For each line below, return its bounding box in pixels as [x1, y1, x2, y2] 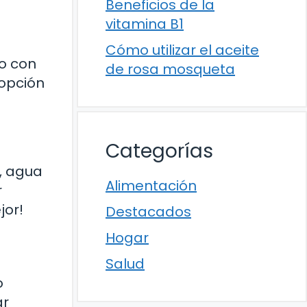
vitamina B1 [106, 14, 184, 34]
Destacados [106, 201, 191, 221]
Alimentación [106, 175, 197, 195]
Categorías [106, 137, 213, 164]
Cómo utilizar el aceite [106, 40, 259, 60]
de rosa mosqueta [106, 59, 235, 79]
